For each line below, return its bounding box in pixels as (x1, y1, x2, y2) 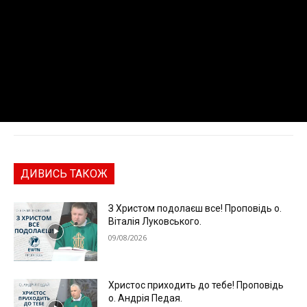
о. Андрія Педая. (108, 293, 183, 304)
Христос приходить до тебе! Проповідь (108, 280, 284, 291)
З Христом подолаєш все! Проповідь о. (108, 203, 282, 214)
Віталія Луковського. (108, 216, 202, 228)
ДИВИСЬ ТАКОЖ (21, 167, 108, 181)
